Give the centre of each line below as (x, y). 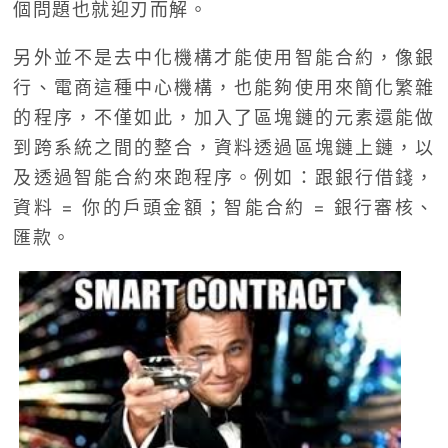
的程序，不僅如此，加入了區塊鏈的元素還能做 (224, 118)
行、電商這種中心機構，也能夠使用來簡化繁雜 (224, 88)
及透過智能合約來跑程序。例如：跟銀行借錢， (224, 178)
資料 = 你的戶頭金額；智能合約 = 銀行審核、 (224, 208)
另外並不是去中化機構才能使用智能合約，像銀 (224, 58)
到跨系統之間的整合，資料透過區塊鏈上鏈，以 (224, 148)
